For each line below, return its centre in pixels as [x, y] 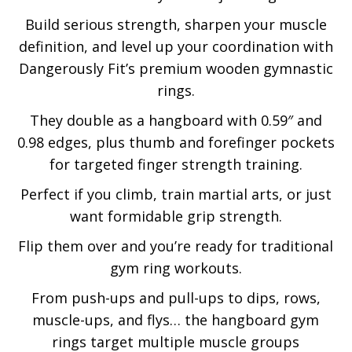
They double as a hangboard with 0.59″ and [176, 120]
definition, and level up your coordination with [176, 46]
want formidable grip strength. [176, 216]
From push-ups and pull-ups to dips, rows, [176, 298]
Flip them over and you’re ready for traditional [176, 246]
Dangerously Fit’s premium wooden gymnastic [176, 68]
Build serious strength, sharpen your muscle [176, 24]
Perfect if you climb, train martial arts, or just [176, 194]
